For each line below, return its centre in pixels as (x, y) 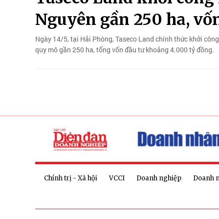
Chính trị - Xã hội (71, 178)
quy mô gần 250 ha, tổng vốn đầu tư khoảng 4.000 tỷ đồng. (125, 50)
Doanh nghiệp (159, 178)
